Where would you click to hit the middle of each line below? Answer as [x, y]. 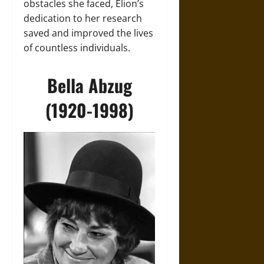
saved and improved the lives [88, 33]
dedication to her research [83, 18]
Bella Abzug [89, 85]
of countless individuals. [77, 47]
